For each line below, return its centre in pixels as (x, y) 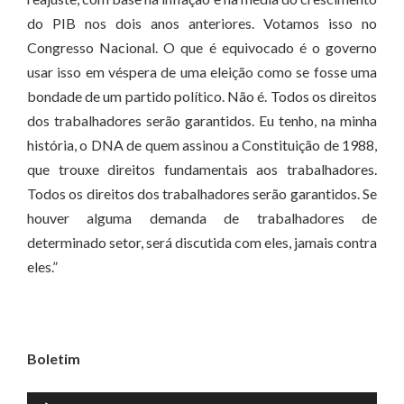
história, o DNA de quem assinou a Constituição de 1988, (202, 145)
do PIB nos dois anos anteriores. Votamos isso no (202, 23)
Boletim (54, 358)
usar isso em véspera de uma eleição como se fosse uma (202, 72)
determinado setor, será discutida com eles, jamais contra (202, 242)
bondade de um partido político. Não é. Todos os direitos (202, 96)
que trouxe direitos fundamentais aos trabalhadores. (202, 169)
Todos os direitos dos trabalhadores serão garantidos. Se (202, 193)
